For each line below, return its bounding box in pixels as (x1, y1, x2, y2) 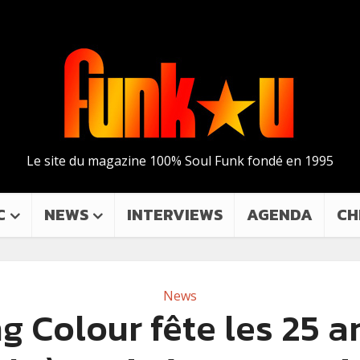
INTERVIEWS (127, 202, 223, 227)
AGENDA (247, 202, 313, 227)
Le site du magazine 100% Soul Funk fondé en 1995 (27, 152, 333, 170)
